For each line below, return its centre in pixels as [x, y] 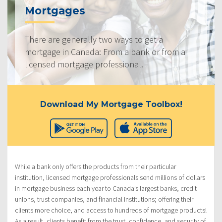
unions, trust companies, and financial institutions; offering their [104, 199]
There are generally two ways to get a [94, 40]
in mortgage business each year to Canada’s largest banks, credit [106, 189]
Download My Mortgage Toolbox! [111, 105]
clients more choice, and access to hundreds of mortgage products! [111, 210]
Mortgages [55, 11]
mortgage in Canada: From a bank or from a [105, 52]
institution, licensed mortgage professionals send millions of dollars [110, 178]
